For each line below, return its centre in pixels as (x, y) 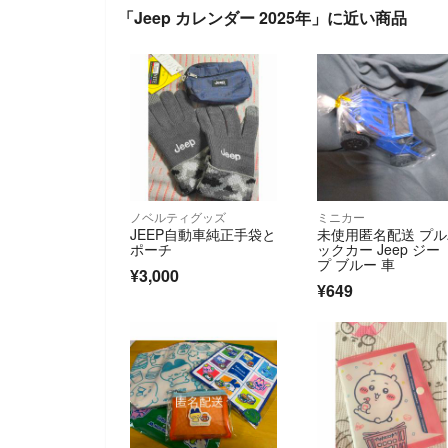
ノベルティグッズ (178, 216)
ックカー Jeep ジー (379, 248)
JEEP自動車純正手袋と (203, 233)
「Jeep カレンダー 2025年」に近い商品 (262, 17)
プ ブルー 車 (356, 263)
